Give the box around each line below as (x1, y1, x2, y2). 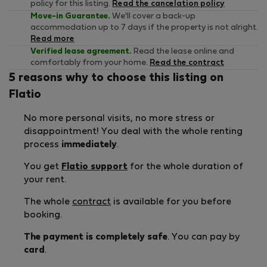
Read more (30, 35, 74, 43)
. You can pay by (167, 232, 240, 241)
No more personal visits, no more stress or (24, 114, 215, 123)
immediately (61, 140, 117, 149)
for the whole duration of (128, 162, 243, 171)
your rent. (24, 175, 66, 184)
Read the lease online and (132, 47, 234, 55)
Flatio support (61, 162, 128, 171)
